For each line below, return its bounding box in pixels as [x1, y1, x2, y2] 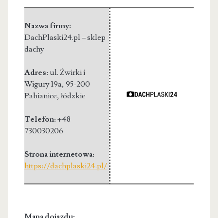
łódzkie [60, 91, 86, 101]
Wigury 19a [24, 79, 62, 89]
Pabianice [24, 91, 57, 101]
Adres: [24, 67, 50, 77]
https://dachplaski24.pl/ [24, 161, 107, 171]
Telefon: [24, 114, 57, 124]
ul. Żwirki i [49, 67, 85, 77]
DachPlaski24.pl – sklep [24, 32, 106, 42]
